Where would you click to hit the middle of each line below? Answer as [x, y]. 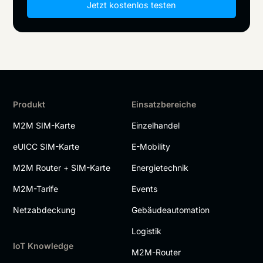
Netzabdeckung [45, 210]
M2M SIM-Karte [44, 125]
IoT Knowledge [43, 245]
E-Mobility [151, 146]
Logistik [146, 231]
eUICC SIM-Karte [46, 146]
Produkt [29, 104]
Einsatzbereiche [164, 104]
